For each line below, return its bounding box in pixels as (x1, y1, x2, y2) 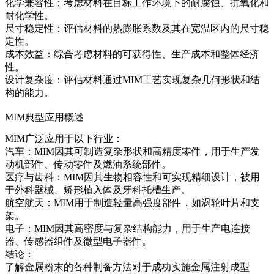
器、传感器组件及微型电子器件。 (5, 235, 152, 246)
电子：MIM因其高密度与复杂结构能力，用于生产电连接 (5, 223, 250, 234)
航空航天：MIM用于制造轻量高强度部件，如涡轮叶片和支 (5, 197, 260, 208)
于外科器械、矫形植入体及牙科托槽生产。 (5, 184, 191, 195)
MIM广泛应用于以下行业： (5, 133, 123, 144)
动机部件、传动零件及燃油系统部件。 (5, 158, 171, 169)
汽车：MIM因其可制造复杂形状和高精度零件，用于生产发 (5, 146, 260, 157)
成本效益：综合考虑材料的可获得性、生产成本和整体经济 (5, 48, 259, 59)
